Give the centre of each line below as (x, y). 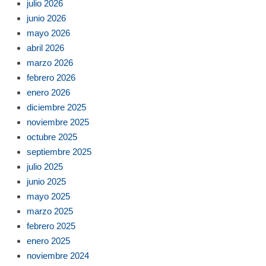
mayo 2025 (48, 196)
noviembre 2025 (58, 122)
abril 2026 (45, 47)
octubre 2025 (52, 137)
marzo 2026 (50, 62)
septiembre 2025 (59, 151)
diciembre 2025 (56, 107)
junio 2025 (46, 181)
